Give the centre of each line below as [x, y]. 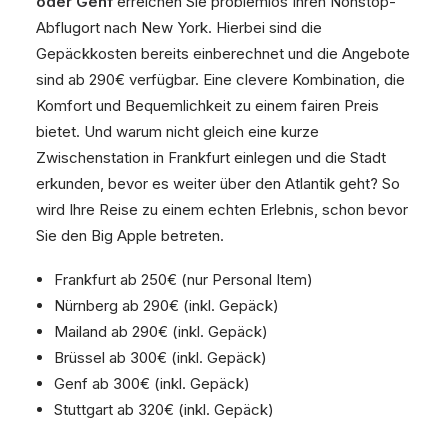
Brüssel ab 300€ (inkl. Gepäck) [160, 357]
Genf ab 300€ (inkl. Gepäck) [152, 383]
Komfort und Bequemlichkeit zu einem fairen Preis [207, 105]
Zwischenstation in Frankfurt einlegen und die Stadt [211, 157]
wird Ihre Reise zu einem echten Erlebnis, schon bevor [222, 209]
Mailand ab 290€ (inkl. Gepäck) [161, 331]
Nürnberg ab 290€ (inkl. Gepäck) [166, 305]
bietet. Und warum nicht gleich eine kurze [177, 131]
